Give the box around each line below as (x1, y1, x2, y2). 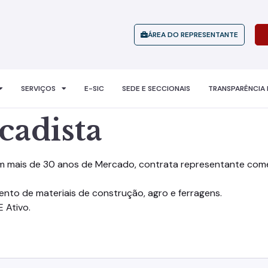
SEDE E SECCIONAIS (121, 84, 190, 93)
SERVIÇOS (20, 84, 56, 93)
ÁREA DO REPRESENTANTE (147, 30, 238, 39)
